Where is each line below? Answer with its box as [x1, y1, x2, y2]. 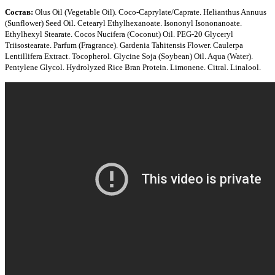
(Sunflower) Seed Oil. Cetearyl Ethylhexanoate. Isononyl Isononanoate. [5, 18, 242, 28]
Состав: [5, 7, 33, 17]
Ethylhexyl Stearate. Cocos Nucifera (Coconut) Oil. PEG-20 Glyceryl [5, 29, 233, 39]
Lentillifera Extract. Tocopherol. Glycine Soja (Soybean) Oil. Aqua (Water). [5, 51, 253, 61]
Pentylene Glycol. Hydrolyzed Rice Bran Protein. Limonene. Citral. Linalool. [5, 62, 261, 72]
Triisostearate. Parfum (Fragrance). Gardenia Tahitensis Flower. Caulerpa [5, 40, 243, 50]
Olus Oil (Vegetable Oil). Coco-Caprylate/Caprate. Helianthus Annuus [33, 7, 266, 17]
